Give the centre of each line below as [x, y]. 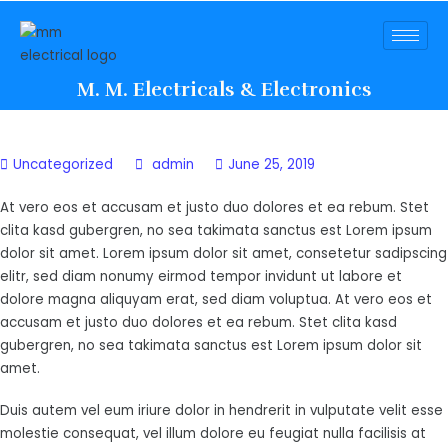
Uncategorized [63, 164]
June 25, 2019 [272, 164]
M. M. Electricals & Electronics [224, 89]
